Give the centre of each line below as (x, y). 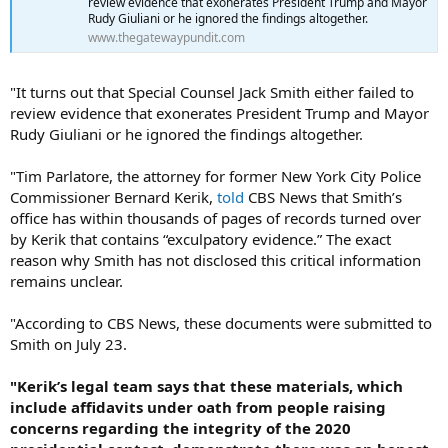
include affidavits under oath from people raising (198, 406)
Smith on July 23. (68, 343)
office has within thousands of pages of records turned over (215, 217)
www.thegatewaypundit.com (166, 38)
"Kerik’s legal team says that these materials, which (206, 385)
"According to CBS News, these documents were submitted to (221, 322)
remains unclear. (66, 280)
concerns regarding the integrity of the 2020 (180, 427)
